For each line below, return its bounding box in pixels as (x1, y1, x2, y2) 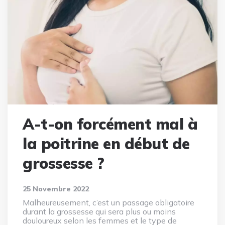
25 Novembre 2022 (23, 184, 89, 194)
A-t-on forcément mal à (23, 115, 197, 134)
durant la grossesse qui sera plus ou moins (23, 206, 176, 217)
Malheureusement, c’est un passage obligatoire (23, 197, 194, 208)
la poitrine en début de (23, 134, 190, 154)
